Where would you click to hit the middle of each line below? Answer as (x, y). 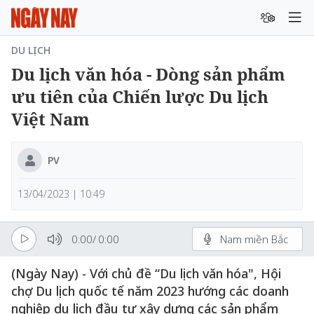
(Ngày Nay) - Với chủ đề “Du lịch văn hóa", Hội (146, 273)
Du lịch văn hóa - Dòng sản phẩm (148, 74)
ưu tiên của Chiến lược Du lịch (140, 96)
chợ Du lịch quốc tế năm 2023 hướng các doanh (150, 291)
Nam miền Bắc (254, 239)
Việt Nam (50, 119)
